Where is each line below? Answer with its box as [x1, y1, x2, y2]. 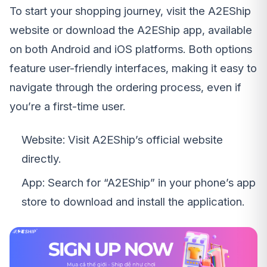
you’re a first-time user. [10, 100, 125, 113]
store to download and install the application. [21, 195, 244, 209]
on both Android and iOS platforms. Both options [10, 42, 252, 56]
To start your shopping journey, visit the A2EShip [10, 4, 251, 18]
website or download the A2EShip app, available [10, 23, 252, 37]
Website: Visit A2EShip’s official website [21, 133, 223, 147]
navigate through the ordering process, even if [10, 80, 241, 94]
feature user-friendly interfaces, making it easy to [10, 61, 257, 75]
